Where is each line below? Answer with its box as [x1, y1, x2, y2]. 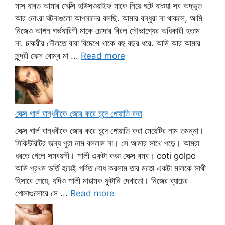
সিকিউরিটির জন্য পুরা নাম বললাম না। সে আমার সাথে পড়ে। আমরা [15, 138, 199, 148]
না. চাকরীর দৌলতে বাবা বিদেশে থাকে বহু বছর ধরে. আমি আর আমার [15, 38, 200, 48]
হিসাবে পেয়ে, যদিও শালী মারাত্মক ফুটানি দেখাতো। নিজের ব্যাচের [15, 175, 188, 186]
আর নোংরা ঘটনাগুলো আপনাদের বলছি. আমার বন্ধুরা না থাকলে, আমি [15, 13, 202, 23]
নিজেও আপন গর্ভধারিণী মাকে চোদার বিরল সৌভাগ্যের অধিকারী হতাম [15, 25, 200, 36]
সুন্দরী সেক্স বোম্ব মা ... [15, 50, 81, 61]
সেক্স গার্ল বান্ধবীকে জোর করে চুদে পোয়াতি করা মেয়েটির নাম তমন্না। [15, 125, 204, 136]
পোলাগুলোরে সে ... [15, 188, 70, 198]
